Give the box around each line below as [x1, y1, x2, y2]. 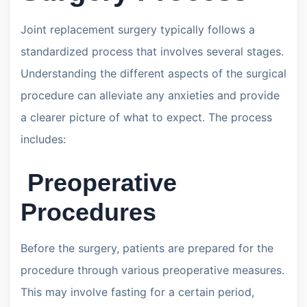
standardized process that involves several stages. [21, 44, 284, 58]
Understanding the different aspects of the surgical [21, 66, 286, 80]
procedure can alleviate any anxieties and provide [21, 88, 280, 102]
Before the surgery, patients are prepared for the [21, 241, 273, 255]
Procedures [21, 197, 156, 226]
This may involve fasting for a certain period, [21, 284, 254, 299]
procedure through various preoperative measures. [21, 262, 284, 277]
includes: [21, 132, 66, 146]
